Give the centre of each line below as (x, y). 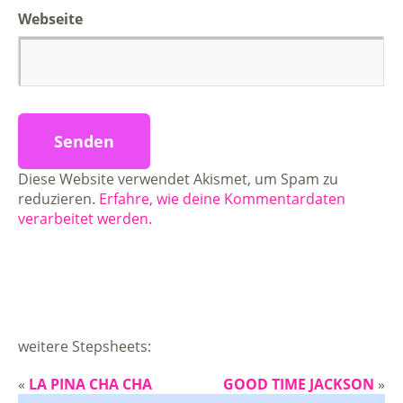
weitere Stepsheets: (85, 346)
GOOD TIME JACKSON (299, 384)
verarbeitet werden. (85, 218)
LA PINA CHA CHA (90, 384)
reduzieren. (58, 198)
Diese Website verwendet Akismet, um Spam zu (178, 179)
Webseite (50, 18)
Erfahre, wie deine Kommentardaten (222, 198)
